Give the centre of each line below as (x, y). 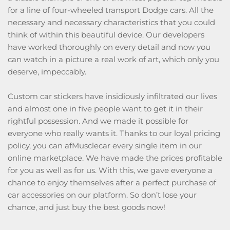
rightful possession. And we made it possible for (98, 121)
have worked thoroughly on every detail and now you (109, 47)
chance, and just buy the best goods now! (87, 207)
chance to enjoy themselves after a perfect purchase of (112, 183)
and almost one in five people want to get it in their (105, 109)
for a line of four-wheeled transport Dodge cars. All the (111, 10)
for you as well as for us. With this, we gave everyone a (110, 170)
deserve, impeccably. (48, 72)
